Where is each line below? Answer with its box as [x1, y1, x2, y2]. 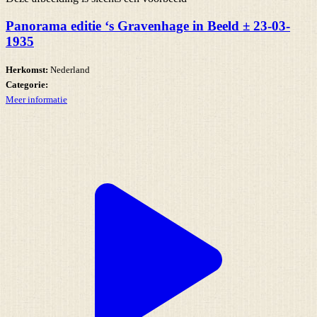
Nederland [48, 64, 90, 76]
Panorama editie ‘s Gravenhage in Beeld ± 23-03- [6, 18, 290, 33]
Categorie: [6, 79, 48, 91]
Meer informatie [6, 94, 67, 105]
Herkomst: [6, 64, 48, 76]
